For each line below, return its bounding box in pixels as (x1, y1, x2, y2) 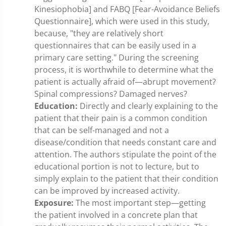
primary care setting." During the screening (34, 52, 199, 63)
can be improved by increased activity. (34, 185, 180, 196)
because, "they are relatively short (34, 28, 163, 39)
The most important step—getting (74, 197, 206, 208)
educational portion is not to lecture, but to (34, 161, 199, 172)
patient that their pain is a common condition (34, 112, 207, 124)
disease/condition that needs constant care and (34, 137, 216, 148)
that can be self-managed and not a (34, 125, 169, 136)
